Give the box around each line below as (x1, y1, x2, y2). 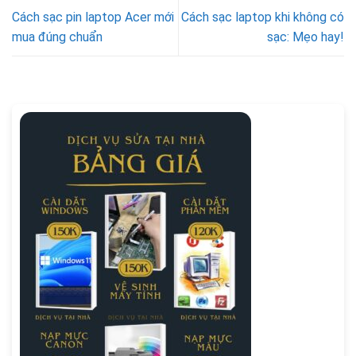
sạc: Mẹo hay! (267, 29, 344, 45)
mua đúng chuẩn (12, 29, 103, 45)
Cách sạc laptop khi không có (181, 10, 344, 25)
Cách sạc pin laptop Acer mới (12, 10, 174, 25)
